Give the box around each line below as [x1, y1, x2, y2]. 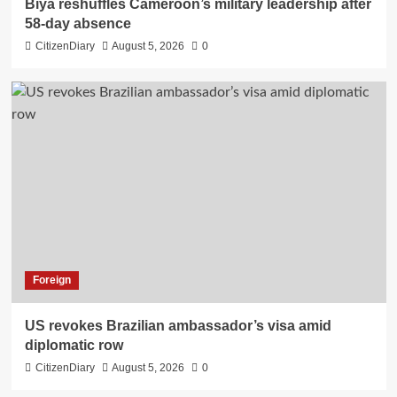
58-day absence [24, 16, 131, 31]
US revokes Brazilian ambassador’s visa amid [24, 318, 331, 333]
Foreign [32, 274, 71, 286]
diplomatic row [24, 338, 123, 353]
